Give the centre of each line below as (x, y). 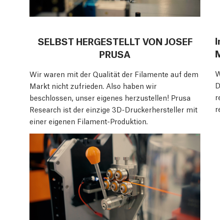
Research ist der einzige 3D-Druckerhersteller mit (113, 109)
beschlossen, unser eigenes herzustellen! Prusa (110, 97)
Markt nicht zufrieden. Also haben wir (93, 85)
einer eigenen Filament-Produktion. (89, 121)
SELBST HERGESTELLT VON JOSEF (115, 41)
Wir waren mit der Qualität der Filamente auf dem (114, 73)
